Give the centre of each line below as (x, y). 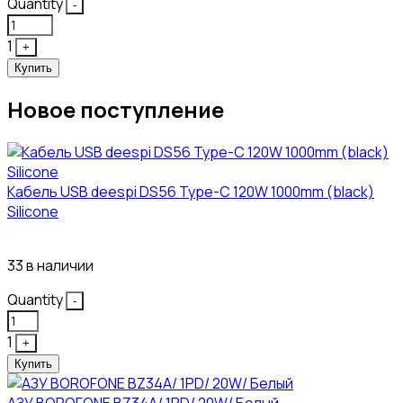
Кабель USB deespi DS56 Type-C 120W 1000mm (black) (191, 192)
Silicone (33, 212)
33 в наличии (50, 266)
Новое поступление (116, 110)
